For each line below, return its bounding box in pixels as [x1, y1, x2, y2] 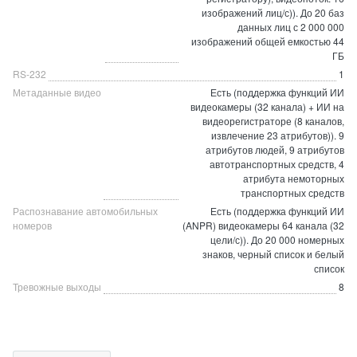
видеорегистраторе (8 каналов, [202, 114, 344, 127]
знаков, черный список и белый [202, 247, 344, 261]
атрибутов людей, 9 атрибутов [206, 143, 344, 156]
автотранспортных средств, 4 [210, 157, 344, 171]
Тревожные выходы [13, 280, 101, 293]
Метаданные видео [13, 85, 101, 99]
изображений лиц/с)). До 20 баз [202, 6, 344, 19]
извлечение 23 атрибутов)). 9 [211, 128, 344, 142]
